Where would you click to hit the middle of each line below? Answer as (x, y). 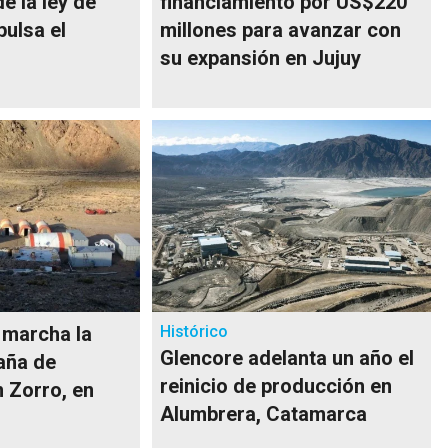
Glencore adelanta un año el (287, 357)
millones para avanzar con (281, 29)
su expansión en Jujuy (261, 57)
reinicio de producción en (276, 385)
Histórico (194, 331)
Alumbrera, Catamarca (264, 413)
